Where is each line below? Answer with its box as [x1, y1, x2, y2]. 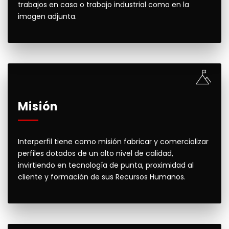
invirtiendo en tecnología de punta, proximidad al [18, 160, 194, 170]
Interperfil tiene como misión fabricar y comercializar [18, 136, 209, 147]
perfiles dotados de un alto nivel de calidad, [18, 148, 173, 158]
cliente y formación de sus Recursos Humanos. [18, 172, 186, 182]
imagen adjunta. [18, 11, 77, 21]
